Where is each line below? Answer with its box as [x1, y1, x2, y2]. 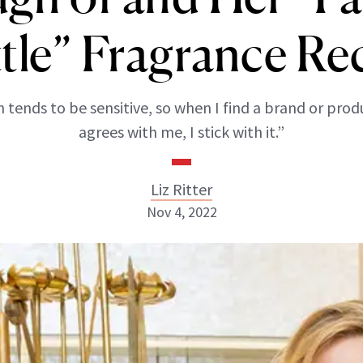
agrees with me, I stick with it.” [79, 122, 284, 142]
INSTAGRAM [128, 299, 205, 314]
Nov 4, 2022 [146, 203, 217, 221]
